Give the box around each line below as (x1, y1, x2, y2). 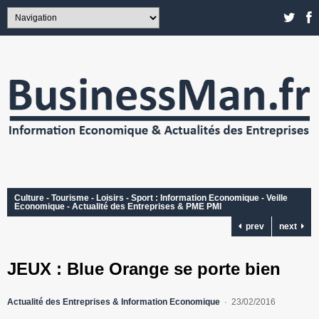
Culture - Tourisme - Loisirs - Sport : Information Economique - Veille (14, 193, 288, 204)
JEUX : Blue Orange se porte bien (7, 259, 281, 279)
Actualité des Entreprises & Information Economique (7, 297, 220, 308)
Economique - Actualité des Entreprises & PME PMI (14, 202, 221, 212)
